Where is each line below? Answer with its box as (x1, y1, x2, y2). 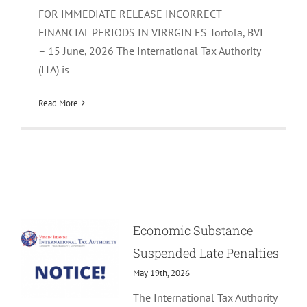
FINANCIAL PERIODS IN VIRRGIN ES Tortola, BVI (38, 25, 263, 39)
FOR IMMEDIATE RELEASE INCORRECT (38, 6, 221, 21)
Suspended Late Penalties (132, 244, 279, 261)
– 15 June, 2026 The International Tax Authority (38, 43, 260, 58)
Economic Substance (132, 221, 253, 238)
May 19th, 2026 (132, 267, 190, 279)
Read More (38, 97, 78, 109)
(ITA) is (38, 62, 69, 76)
